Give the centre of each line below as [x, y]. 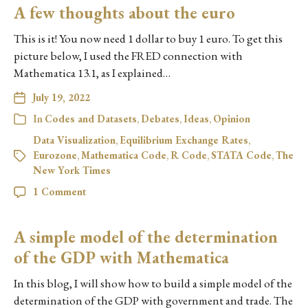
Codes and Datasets [91, 119]
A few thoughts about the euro [124, 13]
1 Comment [59, 191]
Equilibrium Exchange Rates [184, 140]
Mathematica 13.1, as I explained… [92, 73]
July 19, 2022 [61, 97]
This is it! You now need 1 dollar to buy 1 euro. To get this [148, 38]
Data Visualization [74, 140]
